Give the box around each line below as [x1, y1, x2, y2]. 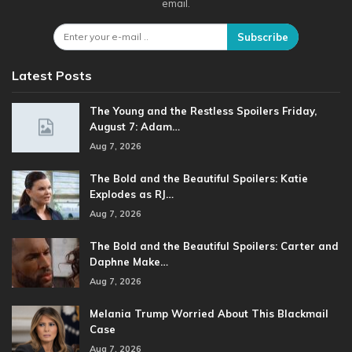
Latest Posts [12, 67, 92, 83]
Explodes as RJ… [90, 187, 174, 200]
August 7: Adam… [90, 119, 180, 133]
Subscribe [237, 31, 288, 44]
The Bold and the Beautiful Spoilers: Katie [90, 171, 308, 185]
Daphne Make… [90, 255, 168, 268]
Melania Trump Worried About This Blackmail [90, 306, 328, 320]
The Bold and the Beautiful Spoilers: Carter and [90, 239, 339, 252]
